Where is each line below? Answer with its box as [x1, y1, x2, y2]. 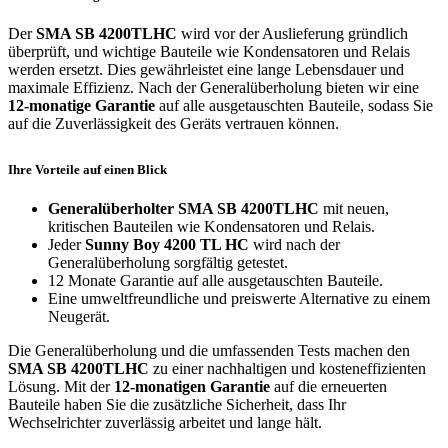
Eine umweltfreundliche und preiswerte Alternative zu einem [48, 290, 430, 308]
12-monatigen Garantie [114, 378, 270, 396]
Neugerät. [48, 308, 110, 326]
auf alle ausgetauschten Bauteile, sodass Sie [155, 97, 433, 115]
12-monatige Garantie [8, 97, 155, 115]
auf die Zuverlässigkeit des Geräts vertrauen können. [8, 115, 339, 133]
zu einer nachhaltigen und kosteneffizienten [149, 360, 426, 378]
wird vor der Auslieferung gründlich [177, 25, 408, 43]
